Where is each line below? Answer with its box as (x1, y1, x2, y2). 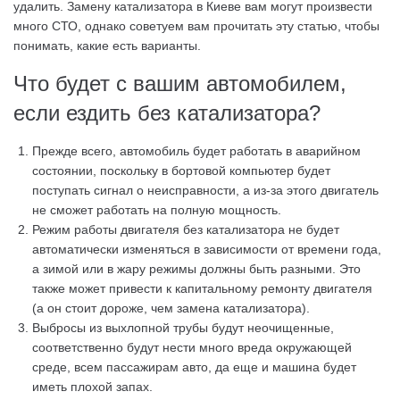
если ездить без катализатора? (13, 101, 321, 125)
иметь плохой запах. (32, 379, 153, 394)
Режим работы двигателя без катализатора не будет (32, 222, 339, 237)
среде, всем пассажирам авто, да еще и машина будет (32, 360, 356, 374)
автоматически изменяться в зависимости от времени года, (32, 242, 381, 256)
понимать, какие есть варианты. (13, 38, 201, 53)
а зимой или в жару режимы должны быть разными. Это (32, 262, 361, 276)
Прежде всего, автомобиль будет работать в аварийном (32, 144, 361, 158)
